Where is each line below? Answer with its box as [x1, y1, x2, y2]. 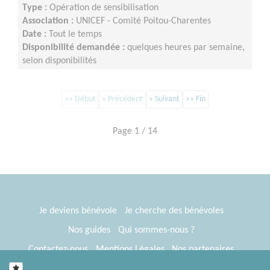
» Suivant [149, 94, 180, 104]
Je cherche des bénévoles [124, 206, 224, 216]
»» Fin [186, 94, 206, 104]
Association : [22, 16, 76, 26]
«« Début [64, 94, 96, 104]
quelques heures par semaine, [127, 42, 245, 52]
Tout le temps [49, 29, 102, 39]
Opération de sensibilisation [49, 2, 159, 13]
